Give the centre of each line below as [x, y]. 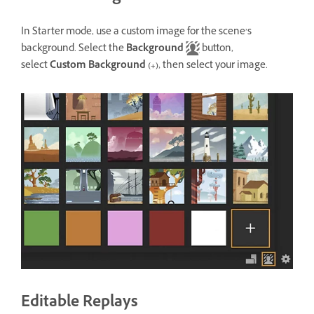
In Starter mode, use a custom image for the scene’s [136, 32]
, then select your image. [213, 66]
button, [217, 49]
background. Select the [74, 49]
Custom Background [98, 66]
